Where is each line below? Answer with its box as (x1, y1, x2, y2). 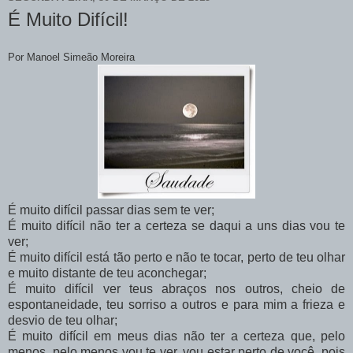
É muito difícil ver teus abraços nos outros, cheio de (8, 282, 345, 296)
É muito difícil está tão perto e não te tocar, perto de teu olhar (8, 251, 345, 265)
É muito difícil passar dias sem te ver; (8, 203, 214, 217)
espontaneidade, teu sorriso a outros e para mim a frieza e (8, 298, 345, 312)
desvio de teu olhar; (8, 314, 117, 328)
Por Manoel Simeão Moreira (8, 51, 135, 64)
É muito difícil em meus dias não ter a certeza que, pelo (8, 329, 345, 344)
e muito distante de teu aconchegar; (8, 266, 206, 281)
